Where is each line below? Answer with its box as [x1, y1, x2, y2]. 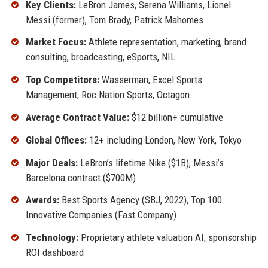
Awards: [25, 194, 59, 206]
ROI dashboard [25, 246, 84, 259]
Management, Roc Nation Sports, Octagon [25, 89, 190, 101]
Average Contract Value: [25, 111, 129, 123]
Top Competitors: [25, 74, 99, 86]
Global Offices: [25, 133, 87, 146]
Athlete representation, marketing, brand [86, 36, 246, 48]
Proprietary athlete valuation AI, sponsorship [78, 232, 257, 244]
